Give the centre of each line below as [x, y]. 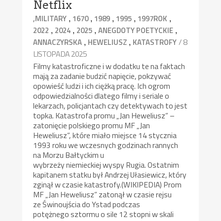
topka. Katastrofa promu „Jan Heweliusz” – [104, 115]
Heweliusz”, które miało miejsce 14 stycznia [105, 135]
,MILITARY [50, 18]
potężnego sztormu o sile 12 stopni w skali [104, 214]
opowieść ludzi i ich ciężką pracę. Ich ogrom [102, 86]
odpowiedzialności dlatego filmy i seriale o [101, 95]
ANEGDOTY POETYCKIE [136, 30]
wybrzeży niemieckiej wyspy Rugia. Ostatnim [106, 165]
